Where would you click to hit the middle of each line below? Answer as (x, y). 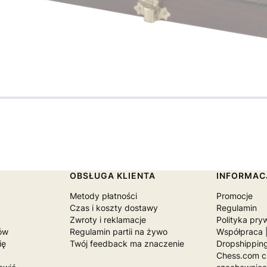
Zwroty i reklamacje (108, 219)
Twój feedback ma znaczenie (127, 243)
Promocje (235, 195)
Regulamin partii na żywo (118, 231)
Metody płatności (103, 195)
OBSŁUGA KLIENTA (112, 175)
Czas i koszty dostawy (114, 207)
